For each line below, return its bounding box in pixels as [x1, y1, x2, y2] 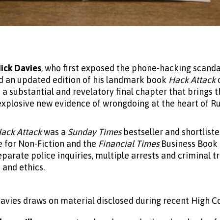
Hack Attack [168, 74, 218, 85]
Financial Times [98, 138, 161, 149]
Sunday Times [68, 126, 121, 137]
